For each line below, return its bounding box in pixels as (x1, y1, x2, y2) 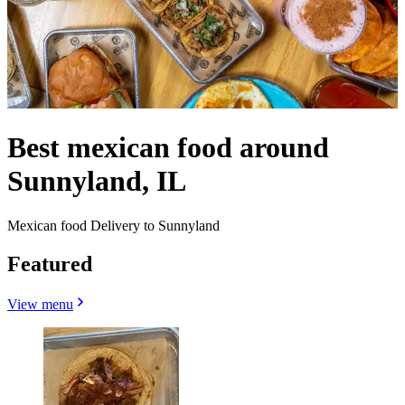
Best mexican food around (7, 131, 329, 165)
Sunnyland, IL (7, 165, 186, 198)
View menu (7, 296, 73, 312)
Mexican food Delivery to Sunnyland (7, 217, 220, 233)
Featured (7, 251, 92, 276)
